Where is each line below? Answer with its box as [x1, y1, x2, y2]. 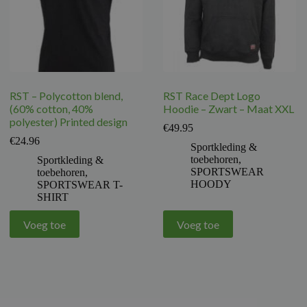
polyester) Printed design [10, 115, 128, 129]
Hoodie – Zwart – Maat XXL [163, 102, 295, 116]
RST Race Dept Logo [163, 89, 261, 103]
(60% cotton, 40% [10, 102, 94, 116]
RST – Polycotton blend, [10, 89, 123, 103]
